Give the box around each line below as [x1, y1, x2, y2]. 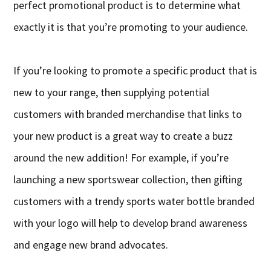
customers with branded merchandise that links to [13, 107, 243, 122]
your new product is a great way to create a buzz [13, 129, 233, 143]
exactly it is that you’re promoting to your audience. [13, 20, 249, 34]
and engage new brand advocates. [13, 238, 169, 252]
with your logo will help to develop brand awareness [13, 216, 248, 230]
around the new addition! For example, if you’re [13, 151, 229, 165]
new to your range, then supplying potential [13, 85, 210, 100]
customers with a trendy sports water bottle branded [13, 194, 255, 209]
